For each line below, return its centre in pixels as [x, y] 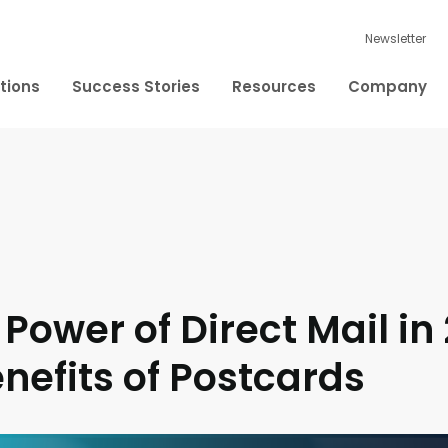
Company [388, 86]
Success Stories [136, 86]
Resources [274, 86]
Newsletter [396, 38]
